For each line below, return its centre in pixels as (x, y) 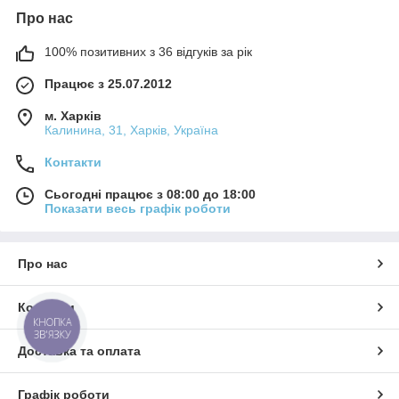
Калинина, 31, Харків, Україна (131, 130)
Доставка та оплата (79, 351)
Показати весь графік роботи (138, 209)
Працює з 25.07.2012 (108, 84)
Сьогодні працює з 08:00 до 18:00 (150, 195)
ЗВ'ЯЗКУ (52, 334)
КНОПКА (53, 322)
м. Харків (73, 116)
